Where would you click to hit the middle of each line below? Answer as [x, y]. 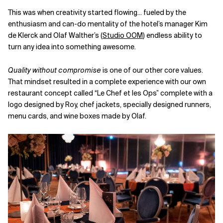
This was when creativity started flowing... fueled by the [97, 13]
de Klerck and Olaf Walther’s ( [55, 36]
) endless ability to [172, 36]
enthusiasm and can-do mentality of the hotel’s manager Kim [108, 24]
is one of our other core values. [152, 70]
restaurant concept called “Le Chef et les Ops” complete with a [110, 93]
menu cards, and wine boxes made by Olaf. [77, 116]
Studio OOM [123, 36]
